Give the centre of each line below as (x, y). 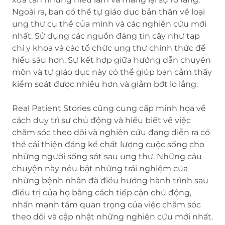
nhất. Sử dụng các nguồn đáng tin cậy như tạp (106, 36)
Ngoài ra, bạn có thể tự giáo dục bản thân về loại (108, 12)
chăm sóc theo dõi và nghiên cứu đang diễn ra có (111, 133)
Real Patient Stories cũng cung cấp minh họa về (109, 108)
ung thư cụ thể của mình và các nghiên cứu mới (109, 24)
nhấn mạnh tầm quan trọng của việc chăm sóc (106, 205)
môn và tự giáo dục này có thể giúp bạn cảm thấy (112, 72)
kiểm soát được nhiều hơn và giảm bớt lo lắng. (105, 84)
